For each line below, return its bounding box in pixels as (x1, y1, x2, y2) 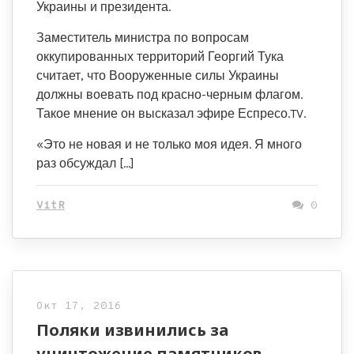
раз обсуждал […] (36, 156, 134, 171)
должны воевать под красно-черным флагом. (36, 87, 303, 102)
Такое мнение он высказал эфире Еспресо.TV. (36, 106, 306, 121)
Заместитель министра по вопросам (36, 30, 249, 45)
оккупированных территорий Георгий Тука (36, 49, 284, 64)
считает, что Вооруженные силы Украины (36, 68, 279, 83)
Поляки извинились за (36, 319, 228, 341)
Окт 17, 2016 (36, 299, 122, 313)
